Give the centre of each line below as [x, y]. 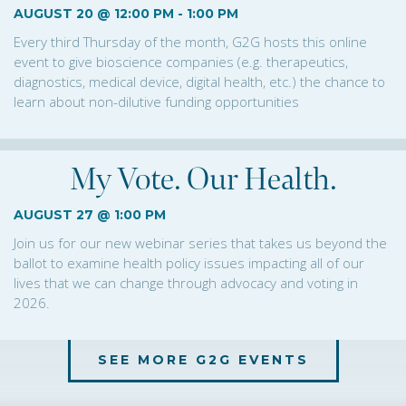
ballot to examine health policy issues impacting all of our [189, 263]
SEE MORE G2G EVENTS [203, 360]
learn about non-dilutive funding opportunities [156, 101]
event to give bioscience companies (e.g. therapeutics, [181, 62]
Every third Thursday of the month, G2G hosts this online [190, 42]
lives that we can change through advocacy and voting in [186, 283]
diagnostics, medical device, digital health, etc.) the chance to [199, 82]
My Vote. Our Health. [203, 180]
